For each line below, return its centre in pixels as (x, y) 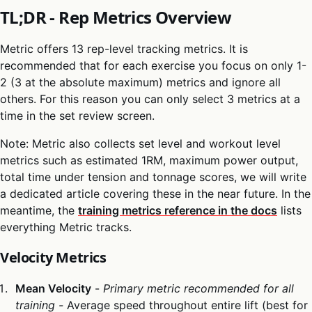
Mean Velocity (54, 288)
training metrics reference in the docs (178, 210)
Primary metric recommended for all (199, 288)
